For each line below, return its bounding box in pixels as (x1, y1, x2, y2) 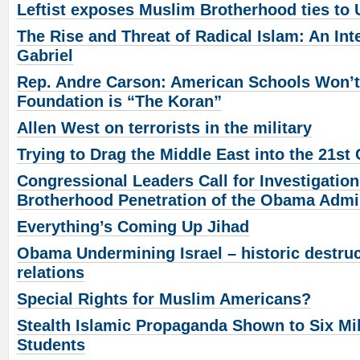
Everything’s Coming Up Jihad (17, 218, 249, 236)
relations (17, 264, 84, 282)
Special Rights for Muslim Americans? (17, 290, 311, 309)
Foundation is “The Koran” (17, 92, 222, 111)
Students (17, 336, 85, 354)
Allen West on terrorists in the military (17, 119, 312, 137)
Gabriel (17, 47, 73, 65)
